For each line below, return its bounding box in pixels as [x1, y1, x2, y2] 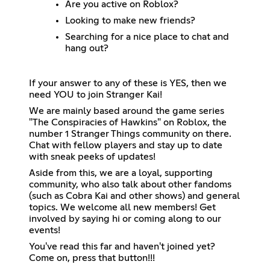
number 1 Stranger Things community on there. [29, 128, 231, 139]
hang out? [65, 43, 108, 53]
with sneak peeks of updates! [29, 151, 155, 162]
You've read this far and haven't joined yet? [29, 241, 215, 251]
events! [29, 225, 60, 235]
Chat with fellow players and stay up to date [29, 140, 222, 150]
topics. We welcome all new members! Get [29, 202, 216, 212]
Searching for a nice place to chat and [65, 31, 229, 42]
